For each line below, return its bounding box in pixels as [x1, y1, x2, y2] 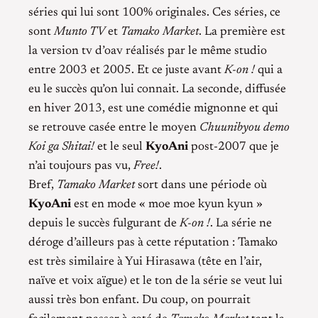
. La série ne [210, 217, 272, 231]
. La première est [199, 26, 285, 39]
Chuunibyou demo [199, 121, 290, 135]
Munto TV [54, 26, 105, 39]
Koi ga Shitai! [28, 141, 94, 154]
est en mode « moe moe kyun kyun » [71, 198, 263, 212]
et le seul [94, 141, 146, 154]
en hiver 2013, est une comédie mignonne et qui [28, 102, 278, 116]
